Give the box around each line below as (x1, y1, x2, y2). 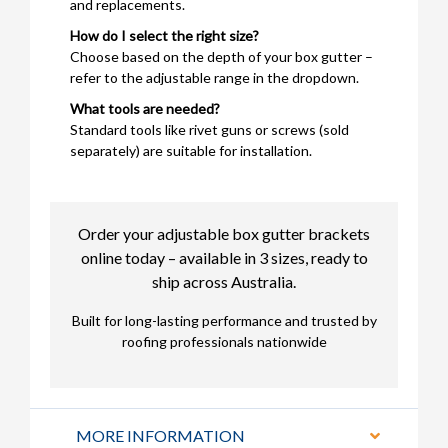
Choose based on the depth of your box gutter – (70, 47, 373, 65)
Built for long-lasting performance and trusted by (71, 311, 377, 329)
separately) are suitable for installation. (70, 141, 312, 159)
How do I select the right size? (70, 26, 259, 44)
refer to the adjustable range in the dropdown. (70, 68, 359, 86)
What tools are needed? (70, 99, 220, 117)
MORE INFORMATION (76, 425, 245, 445)
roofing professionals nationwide (121, 332, 327, 350)
